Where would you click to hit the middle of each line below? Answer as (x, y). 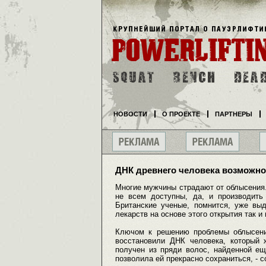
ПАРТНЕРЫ (234, 114)
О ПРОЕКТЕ (181, 114)
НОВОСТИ (130, 114)
